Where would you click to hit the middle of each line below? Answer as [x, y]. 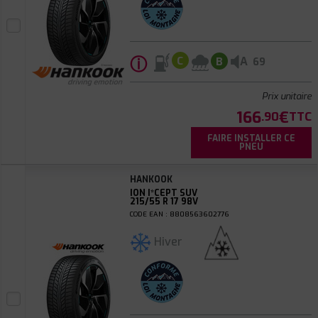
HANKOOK [151, 180]
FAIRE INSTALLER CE [251, 138]
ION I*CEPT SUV [163, 193]
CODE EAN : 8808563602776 [179, 214]
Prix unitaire [286, 96]
